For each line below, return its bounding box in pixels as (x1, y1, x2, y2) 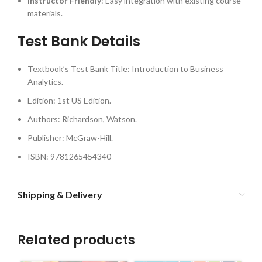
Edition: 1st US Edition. (27, 95, 111, 106)
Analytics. (27, 77, 63, 87)
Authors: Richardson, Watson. (27, 114, 137, 125)
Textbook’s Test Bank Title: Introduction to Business (27, 64, 223, 74)
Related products (18, 231, 135, 250)
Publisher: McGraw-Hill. (27, 133, 113, 143)
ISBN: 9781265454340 (27, 151, 111, 162)
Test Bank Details (18, 32, 140, 51)
